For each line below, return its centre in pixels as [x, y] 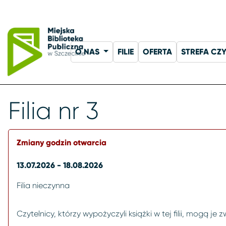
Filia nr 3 [53, 111]
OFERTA [157, 51]
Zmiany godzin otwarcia [62, 142]
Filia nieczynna [43, 185]
